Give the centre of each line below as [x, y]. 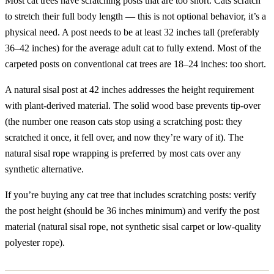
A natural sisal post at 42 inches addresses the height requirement [129, 89]
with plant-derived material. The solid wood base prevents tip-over [133, 105]
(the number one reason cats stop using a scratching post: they [124, 121]
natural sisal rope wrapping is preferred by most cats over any [123, 153]
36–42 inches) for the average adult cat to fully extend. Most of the [133, 48]
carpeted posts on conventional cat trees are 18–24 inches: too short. [135, 64]
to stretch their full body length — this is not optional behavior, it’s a [135, 16]
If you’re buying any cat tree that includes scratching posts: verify [131, 194]
